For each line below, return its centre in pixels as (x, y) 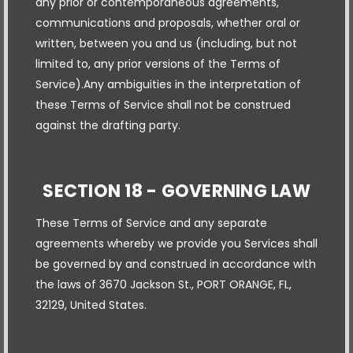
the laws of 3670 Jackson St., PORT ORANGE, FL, (163, 284)
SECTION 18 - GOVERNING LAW (176, 191)
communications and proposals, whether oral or (168, 22)
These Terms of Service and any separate (151, 223)
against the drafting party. (108, 125)
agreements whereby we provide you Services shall (176, 243)
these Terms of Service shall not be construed (163, 104)
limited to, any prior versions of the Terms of (158, 63)
